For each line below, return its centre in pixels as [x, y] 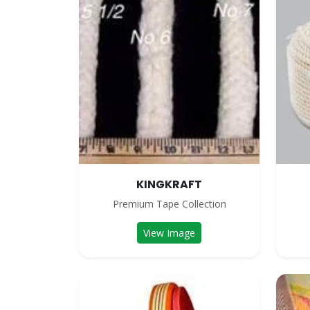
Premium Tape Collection [169, 204]
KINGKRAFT [169, 184]
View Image [169, 233]
